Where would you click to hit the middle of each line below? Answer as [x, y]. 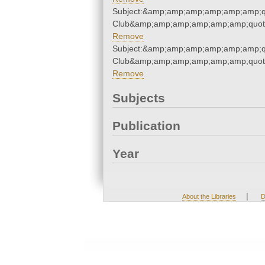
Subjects [139, 98]
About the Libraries [209, 197]
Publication [146, 126]
